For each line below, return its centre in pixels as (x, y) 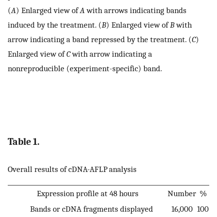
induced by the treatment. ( (55, 25)
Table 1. (24, 141)
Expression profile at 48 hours (87, 193)
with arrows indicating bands (136, 10)
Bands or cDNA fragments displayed (87, 209)
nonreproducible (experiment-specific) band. (85, 69)
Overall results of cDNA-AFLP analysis (72, 169)
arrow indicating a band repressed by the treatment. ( (100, 39)
